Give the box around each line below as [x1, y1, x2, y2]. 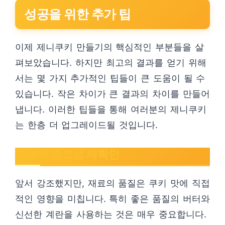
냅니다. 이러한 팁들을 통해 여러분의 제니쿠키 [15, 104, 206, 115]
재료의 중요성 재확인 [15, 148, 120, 161]
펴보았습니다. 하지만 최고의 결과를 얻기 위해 [15, 57, 206, 68]
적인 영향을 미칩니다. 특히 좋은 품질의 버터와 [15, 193, 210, 204]
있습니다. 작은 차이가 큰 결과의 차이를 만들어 [15, 88, 210, 99]
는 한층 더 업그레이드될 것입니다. [15, 120, 158, 130]
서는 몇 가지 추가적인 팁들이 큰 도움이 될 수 [15, 73, 205, 83]
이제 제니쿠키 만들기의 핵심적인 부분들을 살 [15, 42, 204, 52]
